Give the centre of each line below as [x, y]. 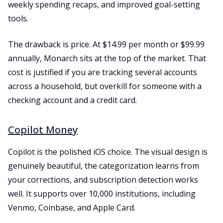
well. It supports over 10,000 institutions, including [102, 194]
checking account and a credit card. [72, 100]
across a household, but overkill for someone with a [105, 86]
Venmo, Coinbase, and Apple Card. [72, 208]
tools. [18, 18]
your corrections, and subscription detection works [103, 180]
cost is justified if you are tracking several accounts [103, 72]
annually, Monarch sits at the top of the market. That [107, 58]
